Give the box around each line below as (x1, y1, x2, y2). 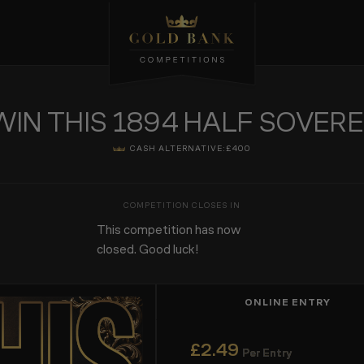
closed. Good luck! (97, 241, 199, 257)
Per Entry (241, 346, 292, 360)
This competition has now (97, 222, 240, 237)
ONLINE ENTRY (245, 297, 331, 308)
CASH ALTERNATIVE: (130, 144, 226, 154)
